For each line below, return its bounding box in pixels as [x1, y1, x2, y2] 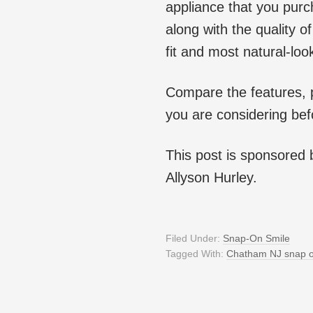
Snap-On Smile [223, 233, 290, 245]
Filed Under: [166, 233, 223, 245]
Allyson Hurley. [166, 170, 257, 186]
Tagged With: [166, 248, 226, 260]
